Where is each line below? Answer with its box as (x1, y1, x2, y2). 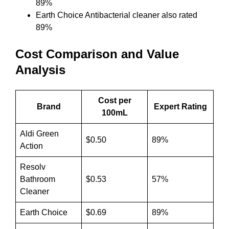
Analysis (15, 63, 65, 77)
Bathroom (20, 175, 55, 184)
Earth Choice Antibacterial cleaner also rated (36, 11, 197, 20)
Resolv (20, 163, 45, 172)
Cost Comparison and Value (15, 47, 179, 61)
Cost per (98, 96, 131, 105)
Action (20, 142, 43, 151)
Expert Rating (154, 102, 207, 111)
